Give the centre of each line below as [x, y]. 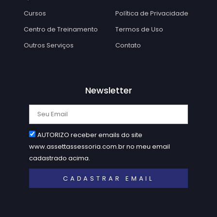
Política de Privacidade [152, 14]
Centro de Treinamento [61, 30]
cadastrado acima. [60, 158]
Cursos [35, 14]
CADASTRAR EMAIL [108, 178]
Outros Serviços [49, 46]
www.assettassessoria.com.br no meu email [100, 147]
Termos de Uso [139, 30]
